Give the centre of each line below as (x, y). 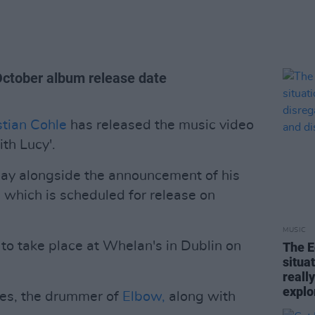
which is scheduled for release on (110, 195)
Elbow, (144, 297)
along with (200, 297)
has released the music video (160, 125)
